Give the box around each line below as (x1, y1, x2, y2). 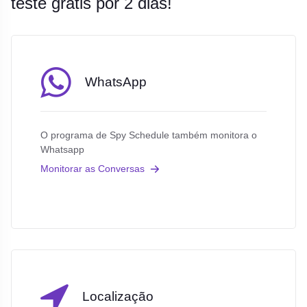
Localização (82, 289, 153, 304)
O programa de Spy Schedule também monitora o (40, 130, 257, 141)
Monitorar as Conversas (40, 162, 145, 174)
